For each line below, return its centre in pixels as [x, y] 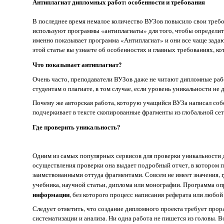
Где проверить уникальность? [76, 127]
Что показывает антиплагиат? [77, 64]
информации [51, 194]
